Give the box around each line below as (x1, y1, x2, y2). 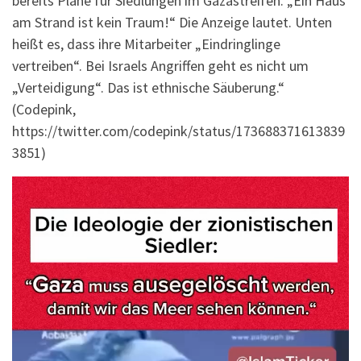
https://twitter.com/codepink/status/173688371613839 (12, 122, 345, 141)
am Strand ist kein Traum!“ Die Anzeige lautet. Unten (12, 13, 332, 32)
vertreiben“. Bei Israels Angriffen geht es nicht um (12, 56, 309, 76)
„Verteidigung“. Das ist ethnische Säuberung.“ (12, 78, 284, 98)
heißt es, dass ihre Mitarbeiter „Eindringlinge (12, 35, 280, 54)
